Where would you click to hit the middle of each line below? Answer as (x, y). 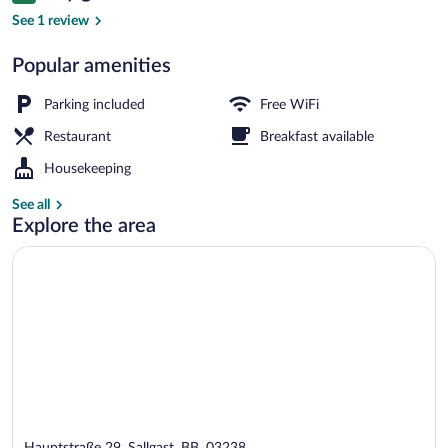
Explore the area (84, 225)
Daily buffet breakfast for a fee (310, 12)
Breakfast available (317, 136)
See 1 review (50, 20)
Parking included (94, 104)
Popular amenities (91, 65)
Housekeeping (87, 168)
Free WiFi (289, 104)
